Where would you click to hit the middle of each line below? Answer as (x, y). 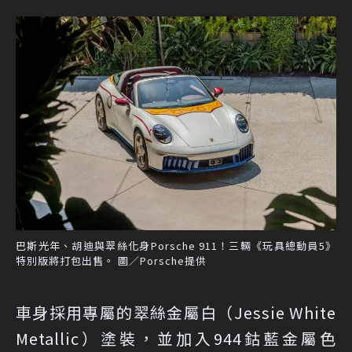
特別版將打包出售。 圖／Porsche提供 (111, 261)
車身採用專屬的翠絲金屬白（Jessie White (176, 313)
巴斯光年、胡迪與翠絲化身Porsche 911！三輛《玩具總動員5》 (176, 246)
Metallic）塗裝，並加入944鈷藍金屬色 (176, 339)
